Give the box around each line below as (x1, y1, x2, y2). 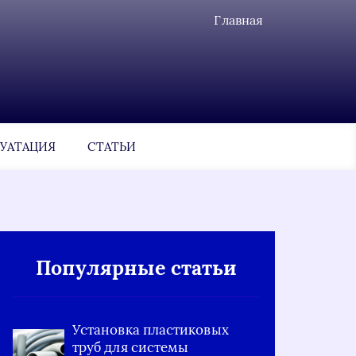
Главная (214, 12, 263, 28)
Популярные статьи (35, 255, 237, 281)
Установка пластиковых (72, 321, 229, 339)
